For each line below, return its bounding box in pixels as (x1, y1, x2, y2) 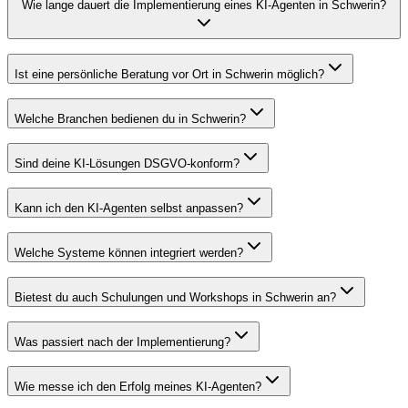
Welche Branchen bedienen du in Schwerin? (15, 111, 246, 126)
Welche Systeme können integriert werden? (15, 245, 243, 260)
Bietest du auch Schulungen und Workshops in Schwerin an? (15, 290, 336, 304)
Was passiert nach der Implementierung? (15, 334, 230, 349)
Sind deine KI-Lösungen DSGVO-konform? (15, 156, 240, 170)
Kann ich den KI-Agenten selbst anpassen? (15, 200, 243, 215)
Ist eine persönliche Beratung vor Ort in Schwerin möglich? (15, 66, 324, 81)
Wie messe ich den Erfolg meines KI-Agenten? (15, 379, 261, 393)
